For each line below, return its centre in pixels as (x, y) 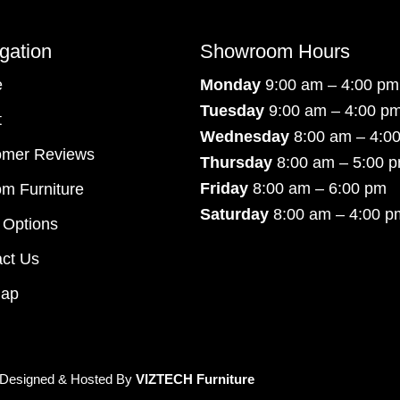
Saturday (237, 214)
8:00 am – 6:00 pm (317, 188)
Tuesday (232, 110)
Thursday (236, 162)
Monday (233, 84)
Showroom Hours (275, 51)
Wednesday (245, 136)
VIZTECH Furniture (196, 379)
